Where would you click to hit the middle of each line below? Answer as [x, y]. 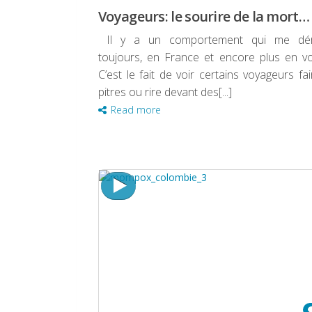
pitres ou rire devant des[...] [165, 92]
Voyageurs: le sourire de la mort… [204, 17]
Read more [136, 110]
